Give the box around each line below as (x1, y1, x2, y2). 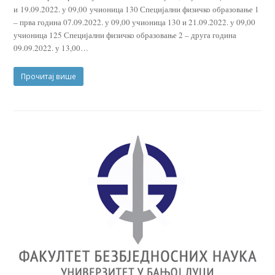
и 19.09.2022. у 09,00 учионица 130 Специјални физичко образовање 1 (14, 3, 260, 15)
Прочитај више (21, 71, 77, 82)
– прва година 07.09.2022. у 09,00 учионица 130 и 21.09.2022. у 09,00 (14, 16, 256, 28)
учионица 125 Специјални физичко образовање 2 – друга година (14, 29, 237, 41)
